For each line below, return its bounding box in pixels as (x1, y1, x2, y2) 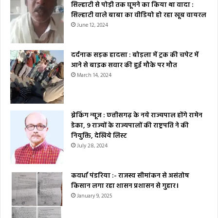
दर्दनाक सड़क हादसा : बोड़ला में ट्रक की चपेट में (71, 50, 199, 61)
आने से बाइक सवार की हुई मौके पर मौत (71, 60, 177, 72)
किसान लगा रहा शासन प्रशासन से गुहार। (71, 181, 179, 192)
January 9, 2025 (77, 192, 112, 201)
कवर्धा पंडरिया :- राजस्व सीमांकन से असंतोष (71, 170, 189, 182)
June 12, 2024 (77, 21, 108, 30)
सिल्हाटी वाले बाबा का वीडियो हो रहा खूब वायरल (71, 10, 206, 21)
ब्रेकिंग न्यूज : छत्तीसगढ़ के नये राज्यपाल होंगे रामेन (71, 110, 202, 122)
